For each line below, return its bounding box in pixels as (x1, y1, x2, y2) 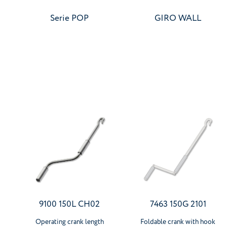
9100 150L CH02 (39, 198, 100, 210)
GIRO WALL (155, 12, 201, 24)
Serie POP (50, 12, 89, 24)
